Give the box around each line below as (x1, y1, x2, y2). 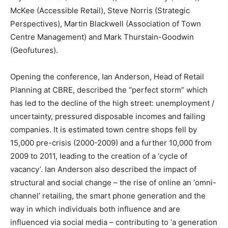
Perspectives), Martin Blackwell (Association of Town (10, 19, 201, 29)
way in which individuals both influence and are (10, 204, 180, 214)
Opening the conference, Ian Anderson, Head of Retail (10, 72, 204, 82)
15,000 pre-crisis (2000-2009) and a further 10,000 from (10, 138, 212, 148)
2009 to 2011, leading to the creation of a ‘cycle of (10, 151, 187, 161)
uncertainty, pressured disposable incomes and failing (10, 111, 205, 122)
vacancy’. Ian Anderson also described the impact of (10, 164, 196, 175)
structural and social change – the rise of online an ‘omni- (10, 178, 216, 188)
